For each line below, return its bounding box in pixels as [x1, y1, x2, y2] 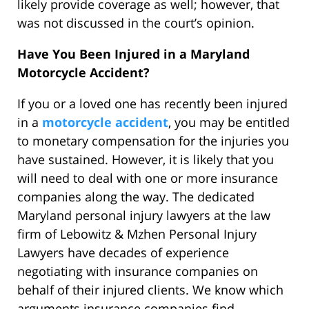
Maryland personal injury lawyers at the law [17, 207, 270, 224]
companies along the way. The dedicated [17, 188, 255, 206]
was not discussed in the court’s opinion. [17, 14, 255, 32]
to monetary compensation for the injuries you [17, 132, 289, 150]
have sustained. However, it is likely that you [17, 151, 274, 168]
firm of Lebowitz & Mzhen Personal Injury [17, 226, 257, 243]
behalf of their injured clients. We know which [17, 281, 283, 299]
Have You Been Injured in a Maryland [17, 46, 250, 63]
